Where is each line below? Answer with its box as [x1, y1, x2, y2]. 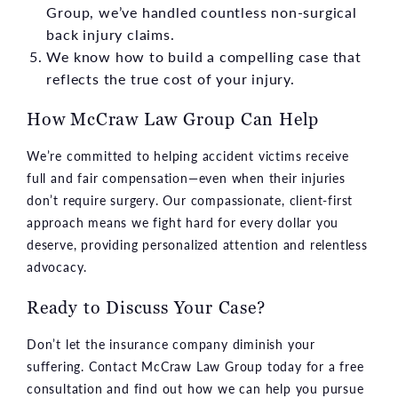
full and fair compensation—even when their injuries [27, 168, 346, 187]
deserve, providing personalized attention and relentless [27, 235, 368, 253]
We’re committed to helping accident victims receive [27, 146, 349, 164]
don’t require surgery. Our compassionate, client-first [27, 190, 354, 209]
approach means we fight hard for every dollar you [27, 212, 339, 231]
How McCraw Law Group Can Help [27, 107, 320, 131]
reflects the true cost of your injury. [46, 68, 295, 89]
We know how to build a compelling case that [46, 45, 362, 67]
